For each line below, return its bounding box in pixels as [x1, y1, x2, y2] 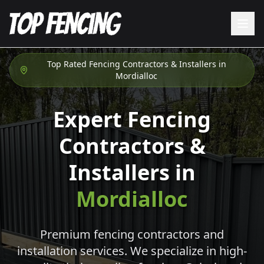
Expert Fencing [53, 105, 211, 134]
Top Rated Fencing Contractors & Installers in [47, 58, 226, 70]
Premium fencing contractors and [40, 226, 224, 242]
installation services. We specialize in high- [17, 243, 247, 259]
